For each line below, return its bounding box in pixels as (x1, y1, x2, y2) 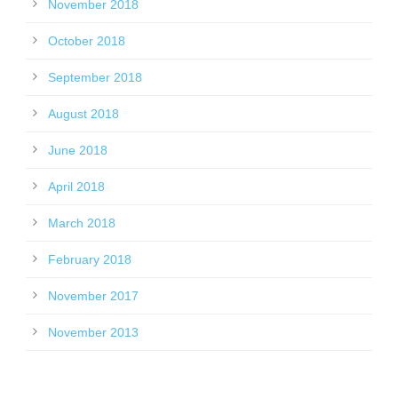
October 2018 (48, 34, 125, 49)
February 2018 (48, 252, 131, 267)
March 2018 (48, 216, 115, 231)
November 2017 (48, 289, 139, 304)
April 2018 (48, 179, 105, 195)
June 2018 (48, 143, 107, 158)
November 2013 (48, 325, 139, 340)
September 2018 (48, 70, 142, 85)
